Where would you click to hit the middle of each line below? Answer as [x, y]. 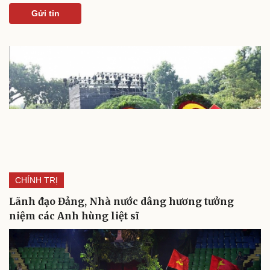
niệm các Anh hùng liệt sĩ [74, 215]
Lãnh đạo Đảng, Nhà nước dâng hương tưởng [121, 201]
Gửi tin [45, 14]
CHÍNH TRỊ [36, 180]
